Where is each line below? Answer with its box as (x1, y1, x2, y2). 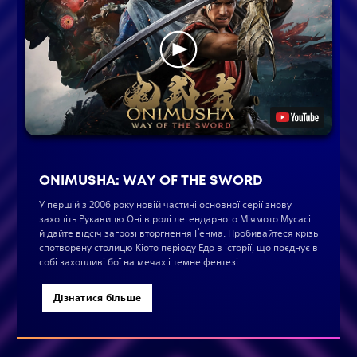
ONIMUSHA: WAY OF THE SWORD (39, 171, 263, 190)
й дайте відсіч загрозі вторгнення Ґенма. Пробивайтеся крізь (39, 226, 318, 241)
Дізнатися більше (53, 291, 142, 304)
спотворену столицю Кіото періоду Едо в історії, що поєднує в (39, 241, 318, 255)
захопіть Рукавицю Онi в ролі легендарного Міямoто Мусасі (39, 212, 311, 226)
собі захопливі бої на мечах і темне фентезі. (39, 255, 241, 269)
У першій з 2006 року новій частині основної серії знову (39, 198, 292, 212)
